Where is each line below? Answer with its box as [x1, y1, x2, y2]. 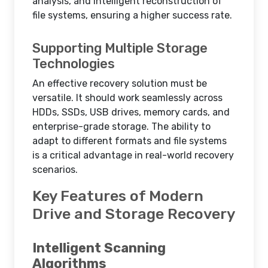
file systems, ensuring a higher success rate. [32, 10, 232, 21]
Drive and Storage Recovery [32, 205, 235, 223]
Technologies [32, 56, 115, 72]
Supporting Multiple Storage [32, 40, 208, 56]
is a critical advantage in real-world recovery [32, 150, 234, 161]
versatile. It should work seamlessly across [32, 92, 223, 103]
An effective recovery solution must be [32, 78, 207, 89]
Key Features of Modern [32, 187, 203, 205]
